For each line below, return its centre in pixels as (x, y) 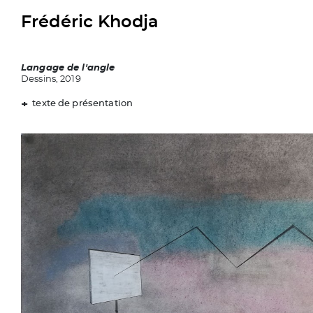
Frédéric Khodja (90, 22)
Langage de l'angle (68, 68)
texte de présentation (82, 103)
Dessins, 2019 (51, 79)
